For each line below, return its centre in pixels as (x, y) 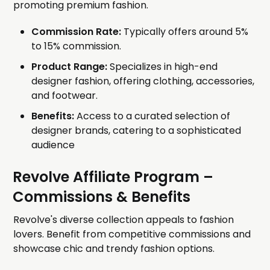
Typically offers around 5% (185, 32)
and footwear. (65, 96)
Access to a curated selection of (152, 116)
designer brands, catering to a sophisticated (137, 131)
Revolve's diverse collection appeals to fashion (124, 220)
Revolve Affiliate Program (108, 177)
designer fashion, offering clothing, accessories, (143, 81)
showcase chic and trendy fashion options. (114, 249)
